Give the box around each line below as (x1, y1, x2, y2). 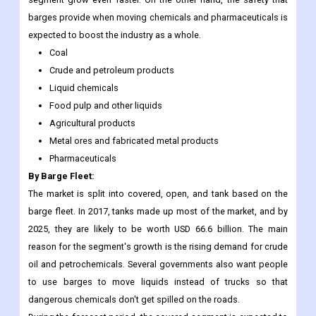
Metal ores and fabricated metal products (49, 135, 219, 147)
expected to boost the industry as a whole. (28, 30, 201, 41)
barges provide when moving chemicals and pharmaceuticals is (28, 12, 288, 23)
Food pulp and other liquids (49, 100, 162, 111)
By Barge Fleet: (28, 171, 95, 182)
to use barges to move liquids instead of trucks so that (28, 276, 288, 288)
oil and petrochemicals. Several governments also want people (28, 259, 288, 270)
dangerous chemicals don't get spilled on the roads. (28, 294, 240, 305)
